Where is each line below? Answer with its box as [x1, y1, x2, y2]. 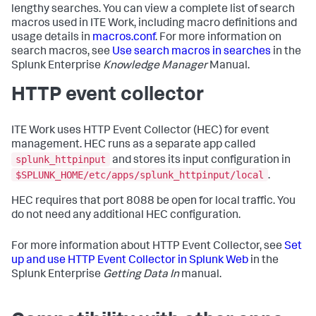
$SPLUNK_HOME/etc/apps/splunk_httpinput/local [16, 169, 264, 181]
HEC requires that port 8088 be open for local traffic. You [11, 195, 296, 207]
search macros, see [11, 47, 112, 59]
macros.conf [92, 32, 155, 44]
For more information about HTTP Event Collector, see [11, 241, 284, 253]
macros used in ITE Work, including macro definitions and [11, 18, 297, 30]
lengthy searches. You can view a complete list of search [11, 4, 295, 16]
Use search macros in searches [112, 47, 271, 59]
